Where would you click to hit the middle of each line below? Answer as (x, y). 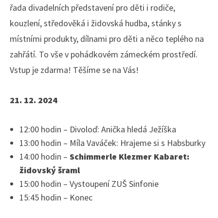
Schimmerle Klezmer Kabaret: (129, 157)
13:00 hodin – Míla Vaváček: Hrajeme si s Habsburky (112, 143)
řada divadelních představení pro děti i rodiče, (92, 8)
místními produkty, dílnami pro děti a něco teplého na (107, 39)
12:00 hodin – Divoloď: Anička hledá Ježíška (98, 129)
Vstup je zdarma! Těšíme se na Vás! (74, 70)
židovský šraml (50, 170)
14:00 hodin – (45, 157)
